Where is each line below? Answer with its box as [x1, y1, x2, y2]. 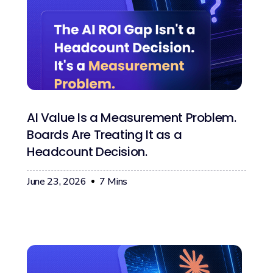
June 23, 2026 [27, 174, 87, 188]
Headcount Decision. [27, 143, 147, 160]
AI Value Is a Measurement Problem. [27, 108, 236, 126]
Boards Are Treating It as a [27, 126, 182, 143]
